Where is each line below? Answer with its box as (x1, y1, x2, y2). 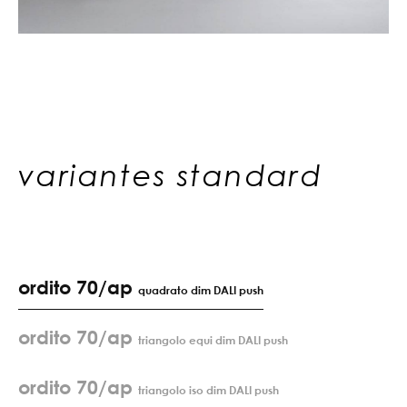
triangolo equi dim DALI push (138, 333, 288, 348)
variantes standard (18, 157, 323, 194)
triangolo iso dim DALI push (138, 383, 279, 398)
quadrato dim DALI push (138, 283, 263, 298)
